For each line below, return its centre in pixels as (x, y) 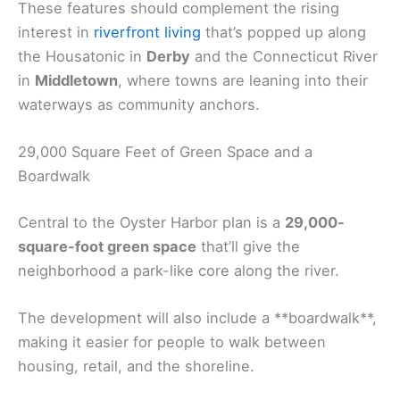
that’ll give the (248, 246)
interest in (56, 32)
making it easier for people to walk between (172, 342)
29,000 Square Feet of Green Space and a (165, 152)
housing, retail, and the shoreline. (136, 366)
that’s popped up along (283, 32)
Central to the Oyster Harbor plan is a (151, 222)
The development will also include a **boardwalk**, (197, 317)
